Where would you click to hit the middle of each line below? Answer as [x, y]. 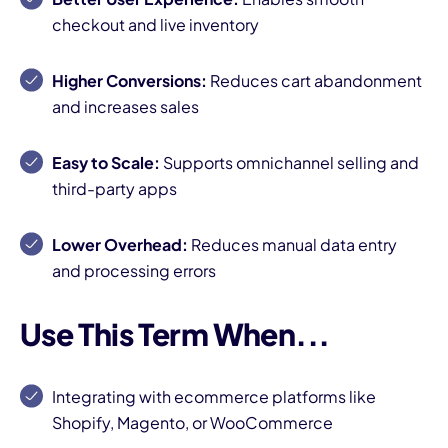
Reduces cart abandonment [314, 80]
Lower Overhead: [120, 244]
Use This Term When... [175, 333]
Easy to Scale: [106, 162]
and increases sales [125, 106]
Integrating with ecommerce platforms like [214, 396]
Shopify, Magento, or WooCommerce [192, 422]
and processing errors [134, 270]
